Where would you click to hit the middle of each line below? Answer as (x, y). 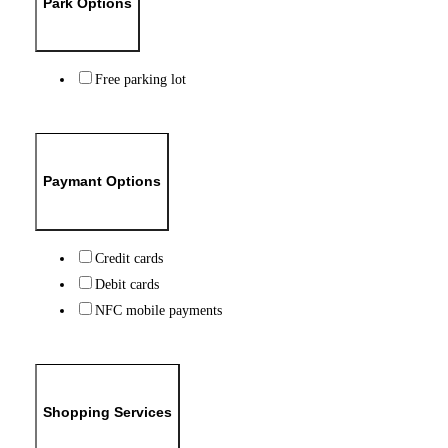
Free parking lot (140, 79)
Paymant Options (101, 181)
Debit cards (126, 283)
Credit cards (128, 257)
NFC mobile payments (158, 309)
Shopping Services (107, 412)
